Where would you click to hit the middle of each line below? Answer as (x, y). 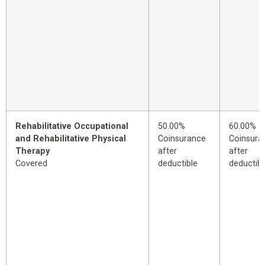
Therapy (33, 151)
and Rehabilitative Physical (71, 139)
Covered (31, 164)
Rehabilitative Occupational (72, 127)
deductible (178, 164)
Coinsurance (182, 139)
